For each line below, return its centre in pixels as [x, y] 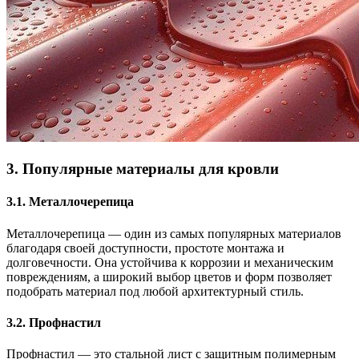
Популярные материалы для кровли [151, 169]
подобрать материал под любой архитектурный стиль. [155, 291]
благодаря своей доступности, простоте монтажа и [145, 248]
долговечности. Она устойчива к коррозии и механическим [170, 262]
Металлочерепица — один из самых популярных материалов [174, 233]
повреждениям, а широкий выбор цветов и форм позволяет [169, 276]
